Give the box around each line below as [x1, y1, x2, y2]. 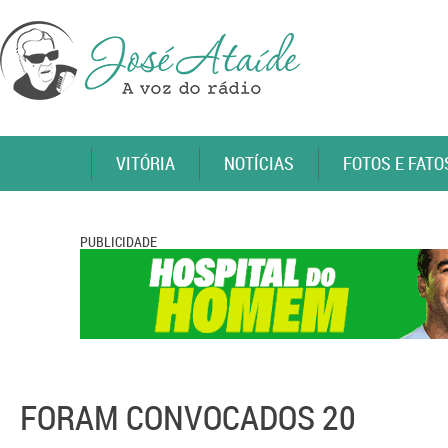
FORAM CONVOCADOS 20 [20, 394, 356, 440]
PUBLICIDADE [80, 232, 157, 251]
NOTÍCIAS [224, 151, 294, 175]
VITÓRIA [116, 151, 175, 175]
